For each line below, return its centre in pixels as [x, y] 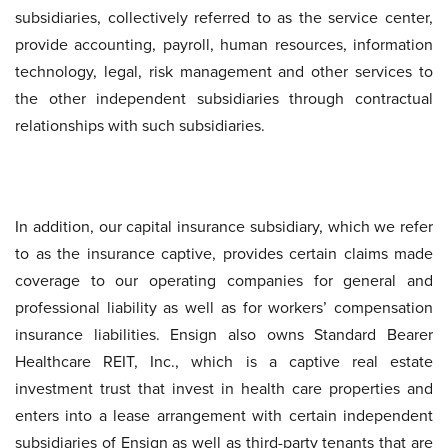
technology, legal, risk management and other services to [224, 71]
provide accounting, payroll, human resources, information [224, 44]
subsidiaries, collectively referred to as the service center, [224, 17]
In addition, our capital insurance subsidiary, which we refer [224, 226]
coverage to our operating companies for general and [224, 280]
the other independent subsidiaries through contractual [224, 98]
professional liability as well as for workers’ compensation [224, 307]
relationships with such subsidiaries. [140, 125]
